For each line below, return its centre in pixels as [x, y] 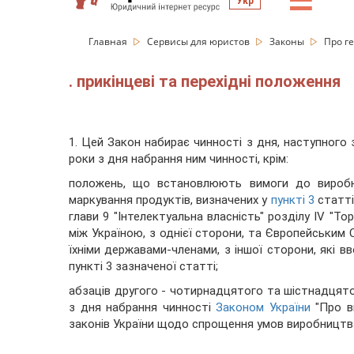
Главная [109, 41]
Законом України [263, 308]
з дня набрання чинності [143, 308]
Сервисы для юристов [200, 41]
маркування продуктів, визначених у [168, 200]
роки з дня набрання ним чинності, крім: [179, 159]
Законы [288, 41]
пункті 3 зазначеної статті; [143, 267]
